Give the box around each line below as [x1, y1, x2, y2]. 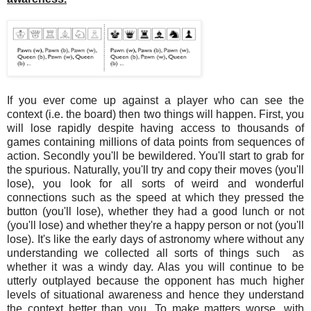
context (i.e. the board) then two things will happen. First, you [7, 108, 304, 120]
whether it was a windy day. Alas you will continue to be [7, 260, 304, 273]
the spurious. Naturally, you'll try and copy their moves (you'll [7, 163, 304, 176]
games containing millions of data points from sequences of [7, 135, 304, 148]
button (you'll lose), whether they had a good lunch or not [7, 205, 304, 217]
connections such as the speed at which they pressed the [7, 191, 304, 203]
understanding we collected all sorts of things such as [7, 246, 304, 259]
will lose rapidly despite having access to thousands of [7, 121, 304, 134]
